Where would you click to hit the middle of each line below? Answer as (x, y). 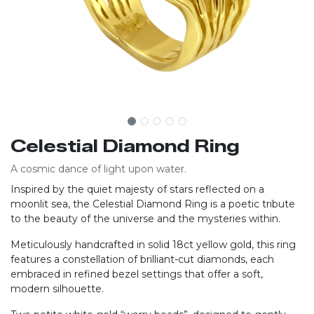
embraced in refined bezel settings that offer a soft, (137, 274)
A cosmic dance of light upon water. (98, 169)
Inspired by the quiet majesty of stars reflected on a (137, 189)
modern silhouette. (57, 289)
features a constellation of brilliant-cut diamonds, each (142, 259)
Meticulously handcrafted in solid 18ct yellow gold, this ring (153, 245)
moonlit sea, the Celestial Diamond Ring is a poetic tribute (153, 204)
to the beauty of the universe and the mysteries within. (145, 219)
